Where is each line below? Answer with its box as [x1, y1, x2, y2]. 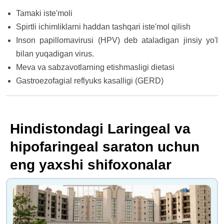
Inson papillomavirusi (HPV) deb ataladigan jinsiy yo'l [16, 36, 218, 45]
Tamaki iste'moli [16, 9, 72, 18]
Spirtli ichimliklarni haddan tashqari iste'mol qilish [16, 22, 190, 31]
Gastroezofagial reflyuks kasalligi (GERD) [16, 76, 163, 85]
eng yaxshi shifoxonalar [10, 157, 171, 173]
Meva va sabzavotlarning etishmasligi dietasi [16, 63, 174, 72]
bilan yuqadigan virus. [16, 49, 94, 58]
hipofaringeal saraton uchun [10, 139, 199, 155]
